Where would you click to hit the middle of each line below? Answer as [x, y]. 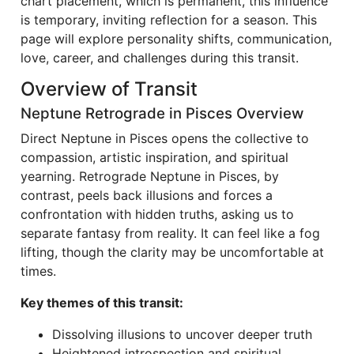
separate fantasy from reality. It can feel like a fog [170, 233]
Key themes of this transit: [102, 303]
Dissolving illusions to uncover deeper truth [182, 334]
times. [38, 271]
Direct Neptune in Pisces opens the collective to [165, 138]
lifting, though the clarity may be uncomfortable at [172, 252]
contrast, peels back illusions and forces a [147, 195]
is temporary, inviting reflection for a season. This [169, 20]
